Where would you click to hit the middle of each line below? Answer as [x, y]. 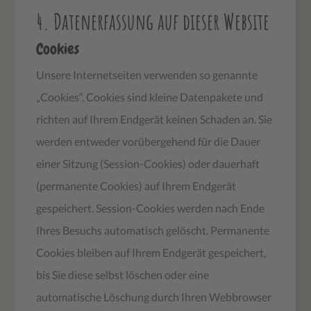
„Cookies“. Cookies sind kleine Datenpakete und [150, 96]
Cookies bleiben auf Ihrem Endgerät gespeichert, [151, 252]
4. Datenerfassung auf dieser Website [153, 21]
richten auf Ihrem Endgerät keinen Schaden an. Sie [154, 119]
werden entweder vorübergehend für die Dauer [149, 141]
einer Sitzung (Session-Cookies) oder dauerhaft [148, 163]
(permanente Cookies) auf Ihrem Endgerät [136, 185]
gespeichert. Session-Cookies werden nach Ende [151, 208]
